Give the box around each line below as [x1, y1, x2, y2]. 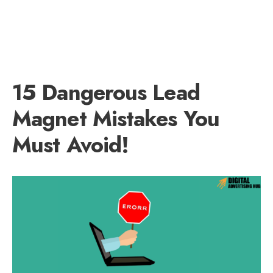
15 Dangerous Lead [12, 77, 200, 108]
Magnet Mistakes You [12, 103, 219, 134]
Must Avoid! [12, 129, 129, 160]
